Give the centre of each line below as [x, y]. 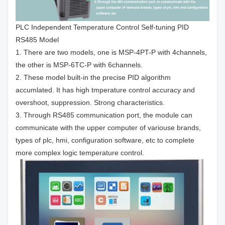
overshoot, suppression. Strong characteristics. [90, 102]
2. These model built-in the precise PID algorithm [93, 77]
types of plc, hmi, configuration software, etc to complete [105, 140]
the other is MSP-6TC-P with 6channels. [79, 65]
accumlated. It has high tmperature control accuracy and [105, 90]
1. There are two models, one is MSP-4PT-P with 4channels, [111, 52]
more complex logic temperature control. [80, 152]
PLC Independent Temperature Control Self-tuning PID [102, 27]
